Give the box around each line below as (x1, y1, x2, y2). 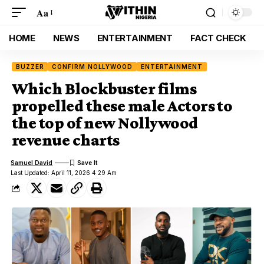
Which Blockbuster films (12, 80, 197, 98)
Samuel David (11, 159, 53, 166)
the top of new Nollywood (12, 114, 198, 132)
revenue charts (12, 131, 120, 149)
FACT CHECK (190, 32, 246, 44)
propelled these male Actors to (12, 97, 233, 115)
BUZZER (16, 63, 44, 70)
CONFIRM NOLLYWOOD (52, 63, 133, 70)
